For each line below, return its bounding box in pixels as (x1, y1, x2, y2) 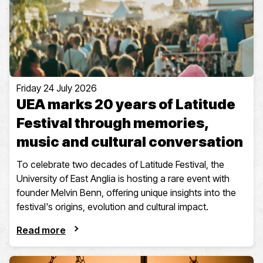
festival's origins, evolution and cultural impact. (16, 201, 208, 213)
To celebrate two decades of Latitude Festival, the (16, 159, 224, 171)
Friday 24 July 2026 (16, 82, 97, 95)
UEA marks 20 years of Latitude (16, 96, 235, 113)
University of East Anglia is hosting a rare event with (16, 173, 230, 185)
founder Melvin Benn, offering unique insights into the (16, 187, 236, 199)
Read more (16, 224, 66, 237)
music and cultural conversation (16, 133, 243, 151)
